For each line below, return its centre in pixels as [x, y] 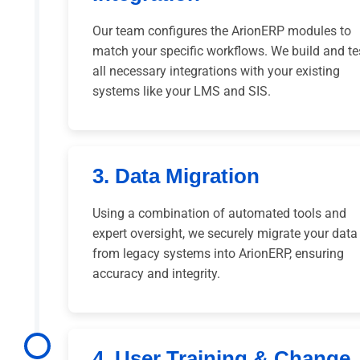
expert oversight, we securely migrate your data [225, 234]
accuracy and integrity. [156, 274]
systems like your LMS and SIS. [182, 92]
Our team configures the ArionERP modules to [222, 31]
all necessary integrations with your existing [216, 72]
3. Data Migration [176, 176]
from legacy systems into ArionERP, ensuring [218, 254]
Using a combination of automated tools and [219, 214]
